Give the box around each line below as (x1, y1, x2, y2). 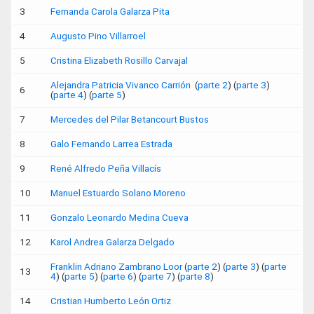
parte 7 (142, 271, 172, 282)
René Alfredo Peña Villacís (50, 163, 161, 174)
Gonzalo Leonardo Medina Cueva (50, 212, 189, 223)
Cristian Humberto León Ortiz (50, 295, 171, 306)
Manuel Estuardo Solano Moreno (50, 187, 186, 198)
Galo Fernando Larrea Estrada (50, 138, 172, 149)
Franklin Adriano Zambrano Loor (50, 261, 184, 272)
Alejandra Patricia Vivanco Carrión (50, 79, 191, 90)
